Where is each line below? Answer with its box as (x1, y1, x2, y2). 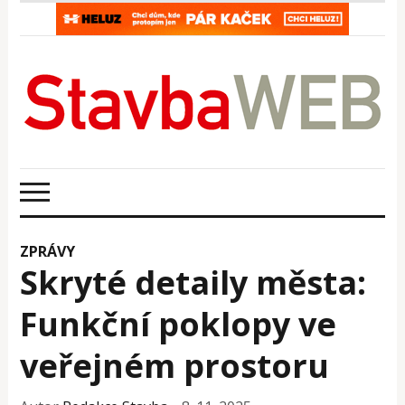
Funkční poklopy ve (20, 301, 337, 346)
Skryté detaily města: (20, 259, 367, 305)
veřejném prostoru (20, 343, 330, 388)
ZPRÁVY (20, 240, 76, 261)
